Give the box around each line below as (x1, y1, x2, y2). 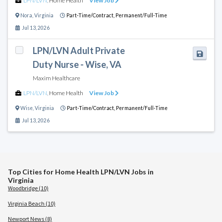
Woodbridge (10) (8, 184, 49, 192)
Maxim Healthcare (32, 74, 80, 82)
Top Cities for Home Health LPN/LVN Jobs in (8, 167, 154, 176)
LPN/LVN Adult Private (32, 45, 125, 56)
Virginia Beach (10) (8, 199, 55, 207)
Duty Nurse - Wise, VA (32, 58, 121, 70)
